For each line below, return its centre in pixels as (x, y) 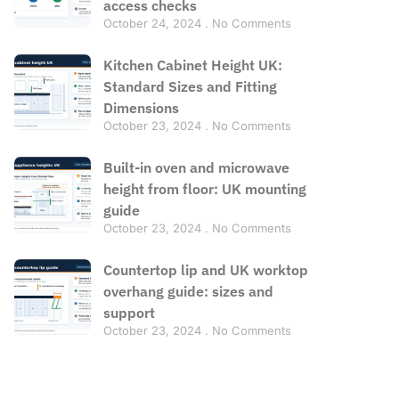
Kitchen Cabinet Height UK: (192, 65)
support (129, 312)
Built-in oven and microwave (196, 167)
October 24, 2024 (154, 23)
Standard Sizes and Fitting (190, 86)
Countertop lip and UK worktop (205, 269)
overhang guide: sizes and (188, 291)
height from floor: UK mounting (204, 188)
